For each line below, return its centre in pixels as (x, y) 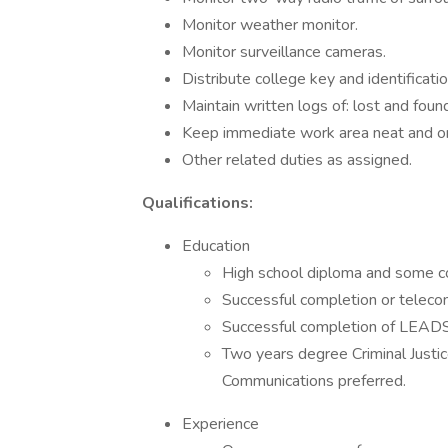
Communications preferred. (314, 381)
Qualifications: (197, 203)
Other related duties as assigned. (297, 160)
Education (216, 246)
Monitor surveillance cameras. (284, 52)
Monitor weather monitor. (270, 25)
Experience (220, 424)
